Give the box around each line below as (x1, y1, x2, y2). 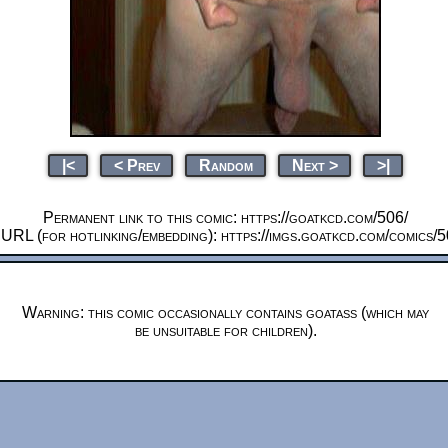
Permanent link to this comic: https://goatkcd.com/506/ (43, 208, 408, 226)
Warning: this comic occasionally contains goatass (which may (22, 303, 429, 321)
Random (198, 156, 253, 174)
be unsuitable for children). (134, 321, 317, 339)
